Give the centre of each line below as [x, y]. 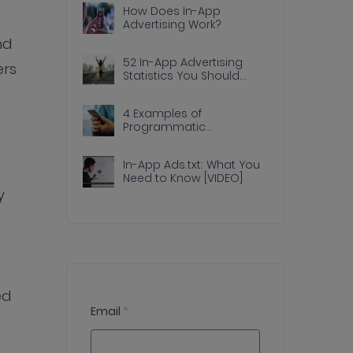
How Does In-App [172, 11]
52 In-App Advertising [183, 62]
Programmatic [165, 126]
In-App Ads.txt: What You [192, 164]
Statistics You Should [182, 75]
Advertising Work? [173, 24]
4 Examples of [163, 113]
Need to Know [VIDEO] [183, 178]
